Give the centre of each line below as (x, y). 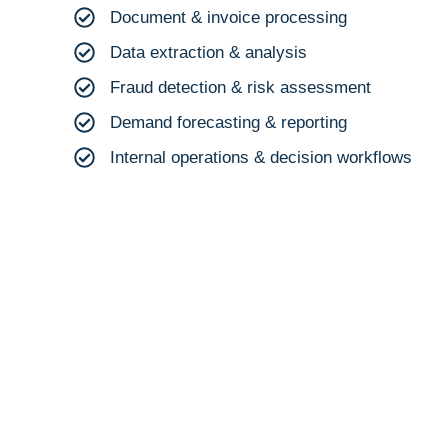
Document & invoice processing (229, 17)
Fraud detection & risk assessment (241, 87)
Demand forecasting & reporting (229, 122)
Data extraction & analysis (209, 52)
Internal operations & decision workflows (261, 157)
